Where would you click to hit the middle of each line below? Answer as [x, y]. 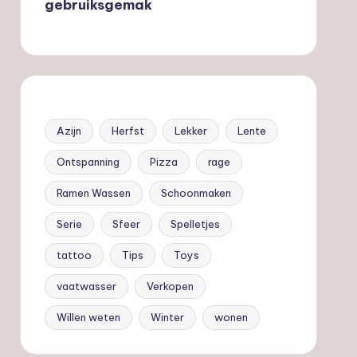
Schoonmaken [196, 192]
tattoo [74, 255]
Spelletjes [195, 224]
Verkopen [170, 286]
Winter [167, 317]
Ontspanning [88, 161]
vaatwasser [86, 286]
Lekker [190, 130]
